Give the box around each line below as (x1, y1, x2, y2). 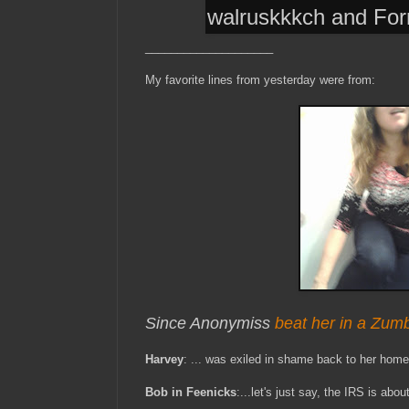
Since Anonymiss (145, 314, 275, 333)
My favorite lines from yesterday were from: (145, 73, 375, 88)
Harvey (145, 352, 184, 367)
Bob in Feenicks (145, 385, 236, 400)
